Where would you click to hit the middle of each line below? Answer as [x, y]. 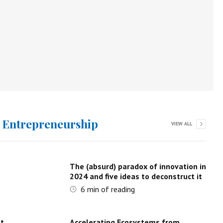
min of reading [110, 189]
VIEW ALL [181, 124]
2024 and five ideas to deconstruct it [136, 176]
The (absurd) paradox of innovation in [138, 166]
